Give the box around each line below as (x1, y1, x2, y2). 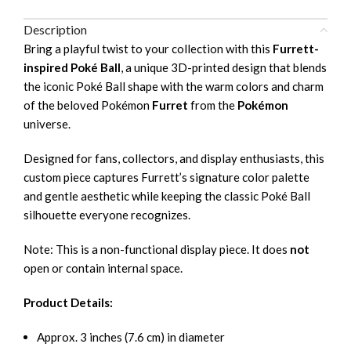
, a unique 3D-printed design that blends (121, 60, 327, 75)
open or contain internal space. (24, 261, 183, 276)
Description (24, 22, 87, 38)
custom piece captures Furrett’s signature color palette (24, 170, 309, 185)
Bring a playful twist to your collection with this (24, 42, 273, 56)
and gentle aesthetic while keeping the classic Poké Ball (24, 189, 310, 204)
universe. (24, 117, 71, 132)
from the (188, 98, 237, 113)
